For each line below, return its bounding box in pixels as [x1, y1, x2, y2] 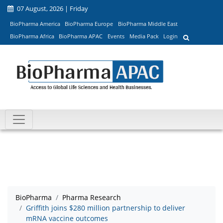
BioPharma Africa [9, 32, 54, 40]
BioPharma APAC [59, 32, 103, 40]
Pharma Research [62, 193, 121, 203]
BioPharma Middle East [117, 19, 178, 27]
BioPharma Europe [65, 19, 113, 27]
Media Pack [129, 32, 159, 40]
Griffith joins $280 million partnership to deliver [26, 203, 185, 213]
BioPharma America [9, 19, 60, 27]
